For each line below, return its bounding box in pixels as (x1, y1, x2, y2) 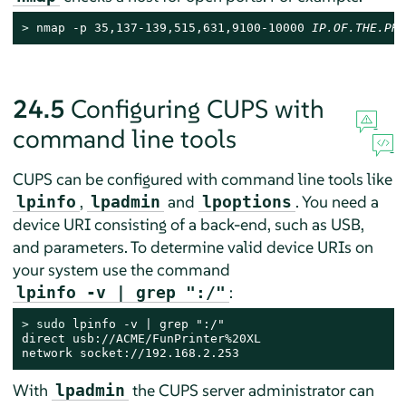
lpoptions (201, 191, 292, 211)
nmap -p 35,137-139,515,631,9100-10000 (35, 20, 312, 34)
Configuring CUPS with (70, 92, 324, 125)
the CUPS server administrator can (128, 379, 374, 401)
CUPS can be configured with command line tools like (12, 168, 392, 189)
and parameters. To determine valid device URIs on (12, 236, 373, 257)
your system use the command (12, 258, 230, 280)
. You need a (295, 190, 379, 212)
